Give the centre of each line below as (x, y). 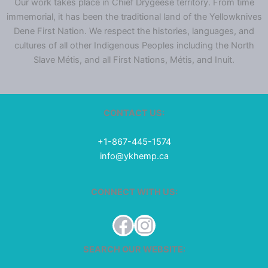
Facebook (162, 224)
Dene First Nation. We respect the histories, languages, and (134, 31)
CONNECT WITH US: (134, 192)
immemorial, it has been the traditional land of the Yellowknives (134, 16)
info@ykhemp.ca (134, 156)
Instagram (184, 224)
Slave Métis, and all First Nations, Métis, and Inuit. (134, 60)
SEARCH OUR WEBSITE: (134, 249)
